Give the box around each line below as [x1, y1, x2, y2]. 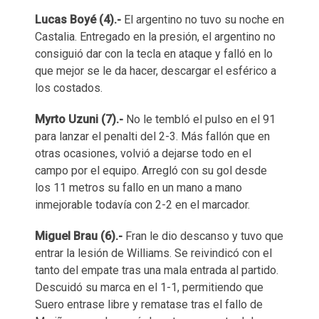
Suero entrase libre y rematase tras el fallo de [35, 298, 263, 312]
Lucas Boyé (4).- [35, 13, 121, 27]
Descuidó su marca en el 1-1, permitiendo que [35, 281, 263, 295]
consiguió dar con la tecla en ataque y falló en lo [35, 47, 273, 61]
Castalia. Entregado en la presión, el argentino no [35, 30, 276, 44]
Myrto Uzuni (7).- [35, 113, 123, 127]
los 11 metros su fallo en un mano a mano [35, 181, 242, 195]
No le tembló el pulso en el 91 [123, 113, 276, 127]
